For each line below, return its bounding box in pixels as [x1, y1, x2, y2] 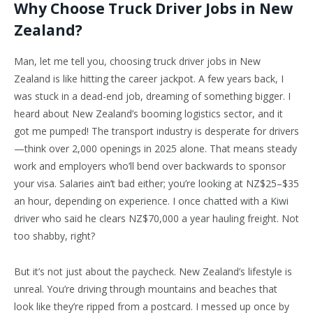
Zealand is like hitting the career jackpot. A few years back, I [14, 72, 284, 86]
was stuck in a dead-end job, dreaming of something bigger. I [14, 89, 291, 103]
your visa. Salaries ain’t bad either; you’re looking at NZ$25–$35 [14, 177, 299, 191]
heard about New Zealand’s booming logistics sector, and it [14, 107, 283, 121]
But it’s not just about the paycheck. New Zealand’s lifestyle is [14, 265, 292, 279]
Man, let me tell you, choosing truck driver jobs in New [14, 54, 261, 68]
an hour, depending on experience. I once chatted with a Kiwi [14, 194, 289, 208]
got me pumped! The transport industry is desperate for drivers [14, 124, 299, 138]
